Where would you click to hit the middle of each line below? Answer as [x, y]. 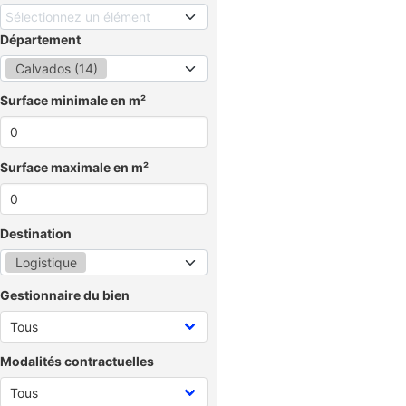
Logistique [46, 262]
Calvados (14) [56, 68]
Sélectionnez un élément [78, 16]
